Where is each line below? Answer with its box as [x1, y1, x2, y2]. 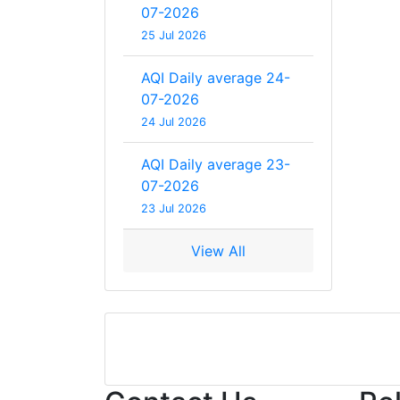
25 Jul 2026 [141, 28, 206, 42]
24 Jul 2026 [141, 114, 206, 129]
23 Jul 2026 [141, 201, 206, 215]
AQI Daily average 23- [141, 154, 290, 173]
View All [191, 241, 246, 260]
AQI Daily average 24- [141, 68, 290, 87]
